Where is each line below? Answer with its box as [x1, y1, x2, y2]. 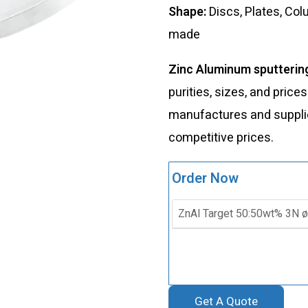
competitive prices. [168, 128, 274, 147]
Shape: [168, 2, 209, 21]
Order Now [171, 168, 239, 188]
